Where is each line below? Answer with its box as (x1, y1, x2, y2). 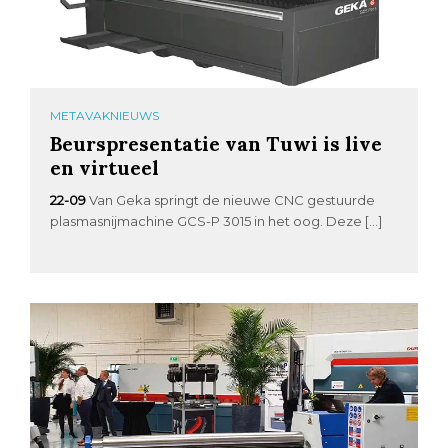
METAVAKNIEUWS (50, 108, 160, 124)
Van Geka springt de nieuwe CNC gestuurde (89, 192, 376, 209)
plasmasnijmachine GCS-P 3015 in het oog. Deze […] (50, 213, 383, 230)
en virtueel (50, 155, 160, 181)
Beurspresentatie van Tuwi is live (50, 131, 383, 157)
